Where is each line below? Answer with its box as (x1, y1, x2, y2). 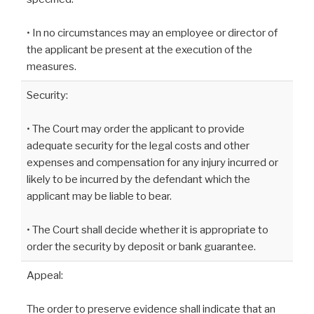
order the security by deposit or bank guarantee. (27, 240, 256, 254)
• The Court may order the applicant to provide (27, 123, 245, 136)
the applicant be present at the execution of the (27, 43, 252, 57)
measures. (27, 60, 76, 74)
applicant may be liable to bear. (27, 190, 172, 203)
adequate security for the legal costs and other (27, 139, 250, 153)
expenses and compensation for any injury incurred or (27, 156, 278, 170)
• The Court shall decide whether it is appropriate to (27, 224, 268, 237)
